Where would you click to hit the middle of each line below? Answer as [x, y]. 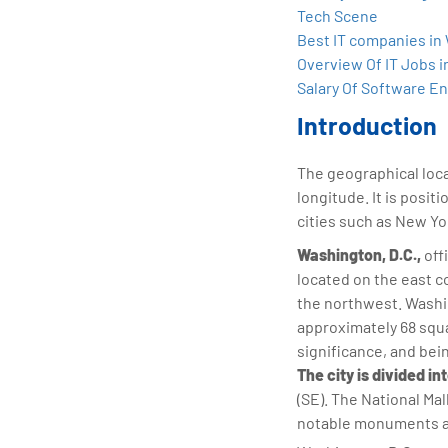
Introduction [367, 124]
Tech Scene [337, 15]
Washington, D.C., [359, 254]
